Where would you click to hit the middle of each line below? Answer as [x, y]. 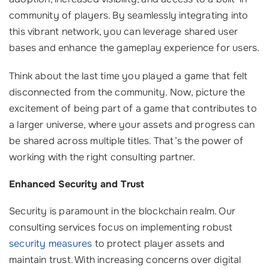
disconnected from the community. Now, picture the [127, 92]
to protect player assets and [159, 244]
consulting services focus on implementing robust [121, 228]
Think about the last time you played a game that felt [128, 76]
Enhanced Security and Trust [77, 184]
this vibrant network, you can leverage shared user [124, 31]
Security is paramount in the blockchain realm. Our [122, 211]
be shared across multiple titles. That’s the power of [126, 141]
